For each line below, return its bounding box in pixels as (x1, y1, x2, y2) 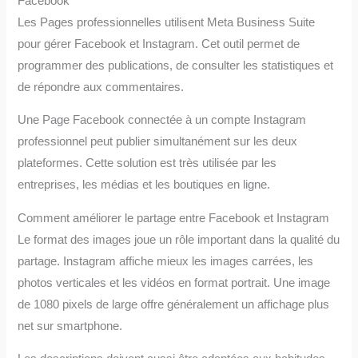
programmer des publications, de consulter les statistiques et (18, 58, 334, 72)
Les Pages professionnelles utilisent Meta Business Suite (18, 15, 316, 29)
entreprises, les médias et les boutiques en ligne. (18, 178, 271, 192)
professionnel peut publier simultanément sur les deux (18, 135, 298, 149)
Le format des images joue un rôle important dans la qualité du (18, 233, 340, 246)
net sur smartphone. (18, 319, 123, 332)
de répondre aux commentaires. (18, 80, 185, 93)
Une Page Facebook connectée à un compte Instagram (18, 113, 307, 127)
